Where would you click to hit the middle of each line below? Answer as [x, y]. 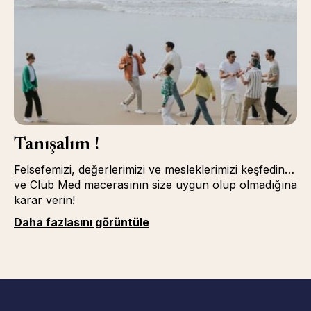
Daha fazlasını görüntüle [81, 222]
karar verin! [44, 200]
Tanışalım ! [56, 145]
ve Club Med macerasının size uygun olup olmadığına [155, 185]
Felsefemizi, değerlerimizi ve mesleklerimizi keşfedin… [154, 169]
